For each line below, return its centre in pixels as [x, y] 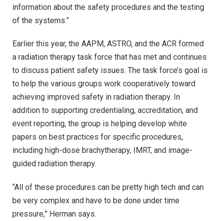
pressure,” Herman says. [54, 214]
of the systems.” [41, 20]
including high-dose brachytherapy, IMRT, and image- [102, 150]
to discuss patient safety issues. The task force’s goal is [110, 71]
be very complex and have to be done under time [96, 201]
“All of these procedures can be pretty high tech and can [108, 187]
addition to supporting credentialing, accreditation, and [105, 110]
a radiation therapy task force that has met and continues [110, 57]
